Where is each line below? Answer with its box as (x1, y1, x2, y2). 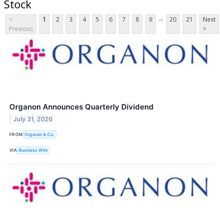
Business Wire (19, 147, 48, 153)
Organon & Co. (25, 131, 55, 137)
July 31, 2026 (13, 115, 53, 123)
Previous (9, 25, 33, 33)
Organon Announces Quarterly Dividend (9, 102, 154, 112)
